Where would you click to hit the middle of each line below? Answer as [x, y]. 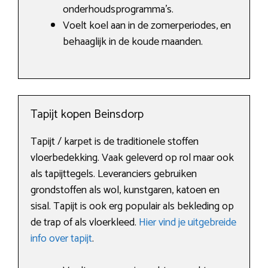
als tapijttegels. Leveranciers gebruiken [114, 174]
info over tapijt [61, 239]
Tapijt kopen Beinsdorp [87, 115]
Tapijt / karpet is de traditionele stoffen [115, 142]
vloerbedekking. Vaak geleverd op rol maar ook [132, 158]
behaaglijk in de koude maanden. [133, 42]
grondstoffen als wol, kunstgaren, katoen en [125, 191]
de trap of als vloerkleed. [85, 223]
